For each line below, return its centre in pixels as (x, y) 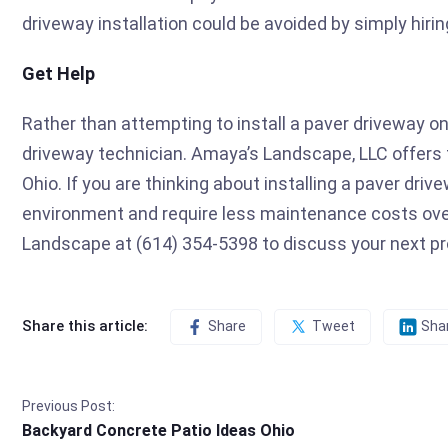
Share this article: (85, 326)
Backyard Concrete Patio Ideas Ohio (158, 430)
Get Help (58, 73)
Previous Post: (68, 405)
